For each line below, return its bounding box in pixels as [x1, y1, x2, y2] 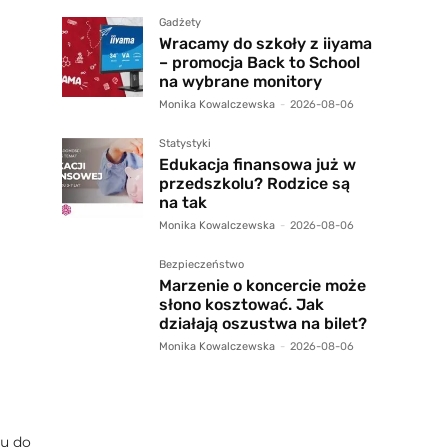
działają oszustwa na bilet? [158, 313, 367, 333]
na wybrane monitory [158, 71, 322, 91]
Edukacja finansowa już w [158, 154, 356, 174]
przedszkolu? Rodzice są [158, 173, 350, 193]
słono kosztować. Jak [158, 294, 324, 314]
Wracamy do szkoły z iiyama [158, 33, 372, 53]
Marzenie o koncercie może [158, 275, 366, 295]
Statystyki [158, 136, 211, 150]
